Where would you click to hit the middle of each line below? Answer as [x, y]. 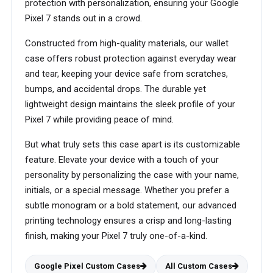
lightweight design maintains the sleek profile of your [130, 104]
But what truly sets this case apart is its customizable [133, 144]
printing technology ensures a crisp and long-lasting [128, 221]
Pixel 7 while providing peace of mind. [99, 119]
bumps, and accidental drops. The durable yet [115, 89]
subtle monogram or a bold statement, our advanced [131, 205]
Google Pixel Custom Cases [87, 266]
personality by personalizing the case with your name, [132, 175]
